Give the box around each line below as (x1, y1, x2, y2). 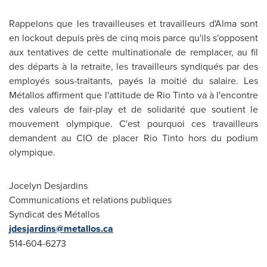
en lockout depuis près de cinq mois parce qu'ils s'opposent (9, 31, 258, 44)
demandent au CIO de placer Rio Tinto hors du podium (9, 131, 258, 144)
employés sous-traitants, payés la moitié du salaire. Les (9, 74, 258, 87)
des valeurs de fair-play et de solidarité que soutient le (9, 103, 258, 116)
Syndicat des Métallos (9, 207, 100, 221)
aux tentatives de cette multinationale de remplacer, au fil (9, 45, 258, 58)
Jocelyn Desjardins (9, 179, 88, 192)
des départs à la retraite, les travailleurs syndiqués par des (9, 60, 258, 73)
